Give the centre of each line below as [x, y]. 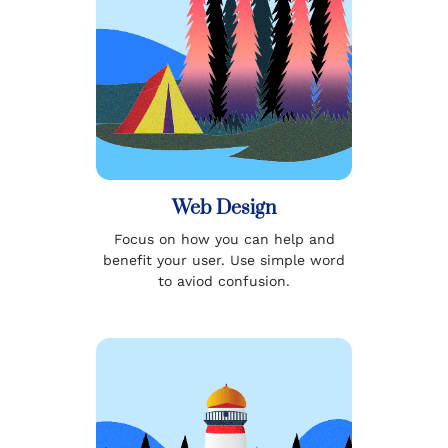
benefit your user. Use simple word [224, 259]
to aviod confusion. [224, 280]
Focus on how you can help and [224, 238]
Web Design [224, 208]
